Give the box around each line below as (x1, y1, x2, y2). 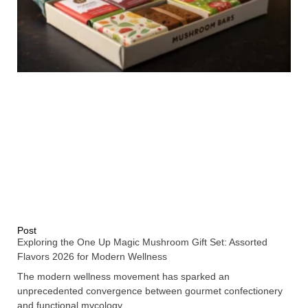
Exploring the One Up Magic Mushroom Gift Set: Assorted (17, 236, 267, 247)
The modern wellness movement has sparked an (17, 270, 230, 282)
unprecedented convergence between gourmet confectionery (17, 285, 283, 296)
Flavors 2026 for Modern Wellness (17, 250, 167, 262)
